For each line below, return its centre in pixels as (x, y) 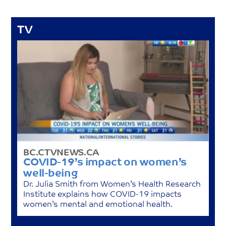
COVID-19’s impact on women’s (105, 162)
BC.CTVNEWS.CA (61, 153)
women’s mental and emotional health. (98, 205)
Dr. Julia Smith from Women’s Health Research (112, 184)
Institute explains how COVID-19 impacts (103, 194)
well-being (51, 174)
